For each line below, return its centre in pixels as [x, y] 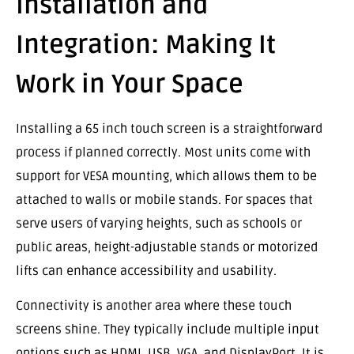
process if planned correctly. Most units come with [163, 152]
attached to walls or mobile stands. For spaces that [164, 200]
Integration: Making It [146, 44]
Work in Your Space [130, 84]
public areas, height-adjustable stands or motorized [167, 247]
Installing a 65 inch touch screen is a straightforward [169, 128]
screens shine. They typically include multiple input [168, 329]
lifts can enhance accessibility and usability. [146, 271]
